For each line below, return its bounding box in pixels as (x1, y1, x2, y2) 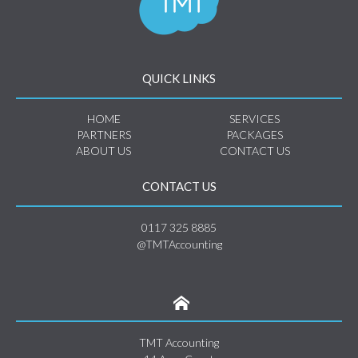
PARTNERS (76, 127, 131, 141)
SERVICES (229, 111, 280, 125)
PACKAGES (226, 127, 283, 141)
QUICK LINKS (142, 70, 216, 86)
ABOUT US (76, 143, 131, 157)
